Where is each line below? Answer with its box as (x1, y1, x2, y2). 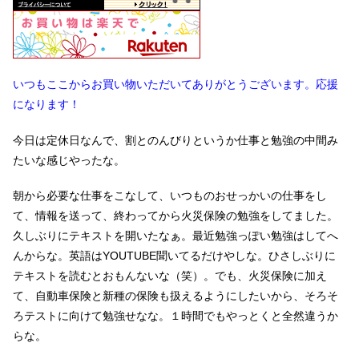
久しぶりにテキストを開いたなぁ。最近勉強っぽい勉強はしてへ (13, 229, 338, 243)
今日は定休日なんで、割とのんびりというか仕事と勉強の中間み (13, 133, 338, 147)
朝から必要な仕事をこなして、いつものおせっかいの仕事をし (13, 189, 327, 203)
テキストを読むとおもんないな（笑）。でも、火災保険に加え (13, 269, 327, 283)
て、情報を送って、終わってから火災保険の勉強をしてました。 (13, 209, 338, 223)
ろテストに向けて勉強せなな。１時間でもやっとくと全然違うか (13, 309, 338, 323)
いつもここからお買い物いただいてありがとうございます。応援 (13, 77, 338, 91)
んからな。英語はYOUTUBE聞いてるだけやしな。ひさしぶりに (13, 249, 336, 263)
